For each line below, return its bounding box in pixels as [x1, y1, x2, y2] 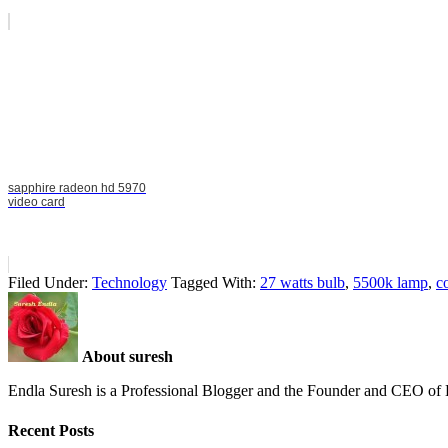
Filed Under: [8, 274, 92, 292]
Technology [92, 274, 167, 292]
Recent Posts [8, 421, 94, 439]
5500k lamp [353, 274, 428, 292]
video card [8, 195, 65, 210]
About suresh [82, 348, 173, 366]
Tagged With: [171, 274, 260, 292]
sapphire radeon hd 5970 [8, 181, 146, 196]
